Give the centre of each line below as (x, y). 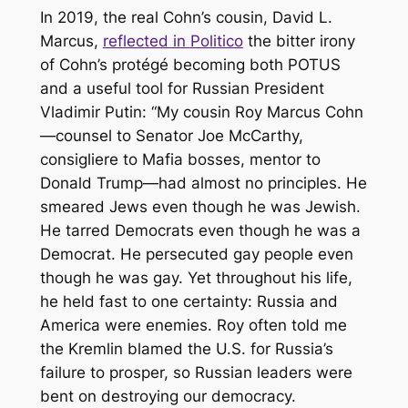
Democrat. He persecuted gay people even (196, 255)
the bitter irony (299, 41)
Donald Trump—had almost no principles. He (203, 184)
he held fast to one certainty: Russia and (189, 302)
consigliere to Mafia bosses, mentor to (180, 160)
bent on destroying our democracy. (168, 397)
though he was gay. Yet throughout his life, (196, 278)
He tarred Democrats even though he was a (200, 231)
